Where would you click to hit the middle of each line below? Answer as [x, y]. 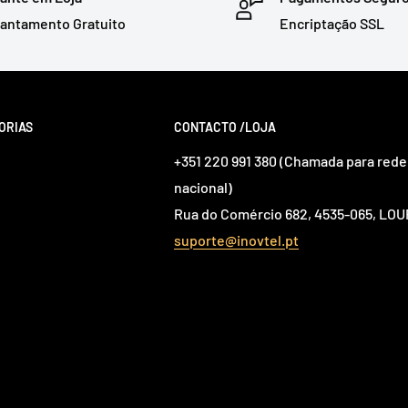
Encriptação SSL [332, 23]
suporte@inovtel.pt [236, 240]
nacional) [203, 188]
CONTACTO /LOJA [225, 127]
